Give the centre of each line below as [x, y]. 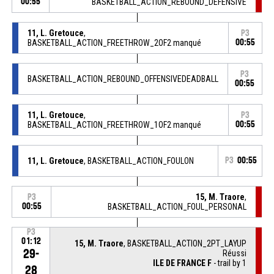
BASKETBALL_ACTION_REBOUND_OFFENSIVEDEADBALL [123, 79]
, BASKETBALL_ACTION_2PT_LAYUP [185, 243]
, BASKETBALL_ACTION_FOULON [139, 161]
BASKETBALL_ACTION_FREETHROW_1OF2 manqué [114, 124]
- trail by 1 [229, 263]
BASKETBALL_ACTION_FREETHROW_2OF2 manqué [114, 43]
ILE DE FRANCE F [183, 263]
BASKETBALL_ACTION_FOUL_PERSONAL [177, 206]
